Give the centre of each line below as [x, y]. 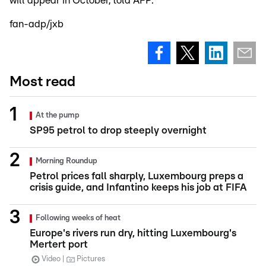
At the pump [58, 116]
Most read [42, 82]
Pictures [91, 259]
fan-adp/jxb [37, 24]
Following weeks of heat [78, 218]
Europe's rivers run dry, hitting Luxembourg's [133, 233]
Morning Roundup [66, 161]
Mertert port [59, 245]
